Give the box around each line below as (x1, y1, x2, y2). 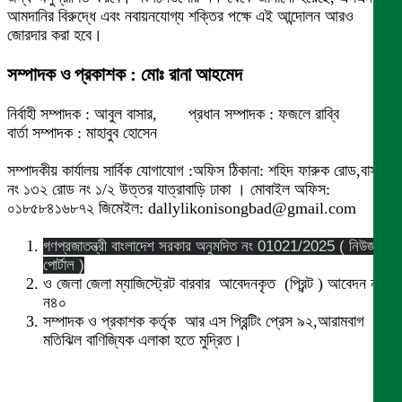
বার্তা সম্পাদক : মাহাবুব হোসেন (7, 124, 157, 143)
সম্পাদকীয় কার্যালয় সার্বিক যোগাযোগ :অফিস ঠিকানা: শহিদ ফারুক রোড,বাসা (7, 162, 380, 180)
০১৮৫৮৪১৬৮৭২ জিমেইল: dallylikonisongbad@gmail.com (7, 199, 356, 218)
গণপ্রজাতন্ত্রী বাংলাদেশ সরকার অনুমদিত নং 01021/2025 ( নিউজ (43, 238, 376, 256)
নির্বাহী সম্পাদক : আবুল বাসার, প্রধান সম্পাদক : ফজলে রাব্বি (7, 105, 375, 124)
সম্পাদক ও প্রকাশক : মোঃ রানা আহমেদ (7, 64, 242, 86)
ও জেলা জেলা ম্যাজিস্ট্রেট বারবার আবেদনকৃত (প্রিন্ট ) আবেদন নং (43, 275, 387, 293)
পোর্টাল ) (43, 257, 84, 275)
